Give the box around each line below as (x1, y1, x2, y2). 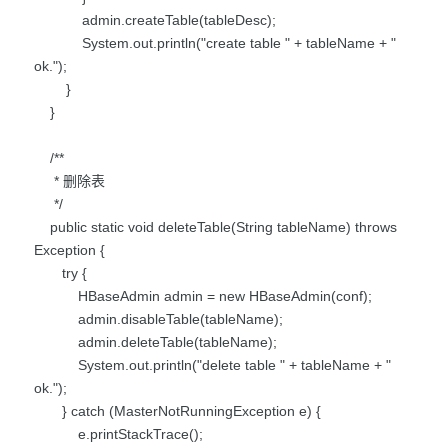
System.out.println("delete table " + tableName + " (34, 356, 391, 373)
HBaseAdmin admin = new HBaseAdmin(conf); (34, 287, 372, 304)
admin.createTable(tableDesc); (34, 11, 276, 28)
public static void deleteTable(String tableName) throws (34, 218, 397, 235)
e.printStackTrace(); (34, 425, 203, 442)
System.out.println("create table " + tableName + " (34, 34, 396, 51)
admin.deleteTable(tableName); (34, 333, 277, 350)
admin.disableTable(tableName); (34, 310, 283, 327)
